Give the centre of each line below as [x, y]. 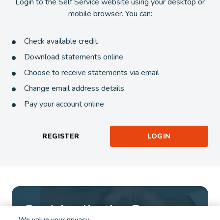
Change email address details [74, 88]
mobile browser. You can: [110, 14]
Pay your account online [64, 104]
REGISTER [61, 136]
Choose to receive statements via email [92, 73]
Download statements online [74, 57]
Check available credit [61, 41]
